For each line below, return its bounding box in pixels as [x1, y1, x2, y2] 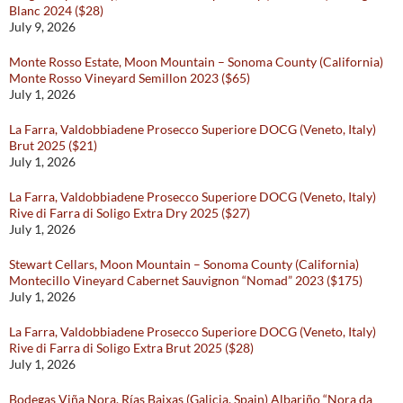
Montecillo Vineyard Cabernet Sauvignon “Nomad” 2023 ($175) [9, 273, 363, 289]
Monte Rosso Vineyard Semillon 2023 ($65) [9, 70, 250, 86]
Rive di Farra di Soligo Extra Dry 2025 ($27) [9, 205, 250, 221]
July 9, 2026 [9, 19, 76, 35]
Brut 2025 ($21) [9, 138, 97, 154]
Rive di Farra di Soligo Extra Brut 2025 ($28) [9, 340, 254, 356]
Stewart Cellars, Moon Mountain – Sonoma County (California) [9, 256, 359, 273]
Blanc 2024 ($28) [9, 3, 103, 19]
